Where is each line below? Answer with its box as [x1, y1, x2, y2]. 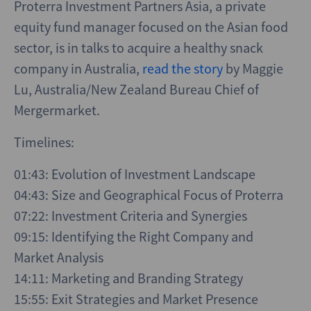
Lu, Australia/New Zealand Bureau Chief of [14, 81, 259, 99]
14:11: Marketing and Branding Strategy [14, 269, 243, 287]
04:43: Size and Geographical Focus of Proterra [14, 186, 283, 204]
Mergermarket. [14, 101, 100, 119]
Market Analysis [14, 249, 103, 267]
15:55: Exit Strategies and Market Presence [14, 290, 258, 308]
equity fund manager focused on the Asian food [14, 18, 288, 36]
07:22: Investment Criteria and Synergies [14, 207, 247, 225]
